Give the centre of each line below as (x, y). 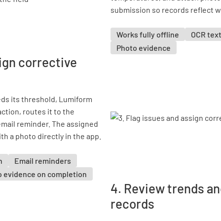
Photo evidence (144, 48)
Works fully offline (148, 34)
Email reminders (43, 161)
